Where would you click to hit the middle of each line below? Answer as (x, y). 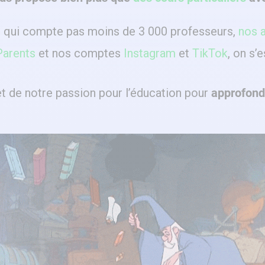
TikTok (210, 53)
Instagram (150, 53)
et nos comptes (80, 53)
